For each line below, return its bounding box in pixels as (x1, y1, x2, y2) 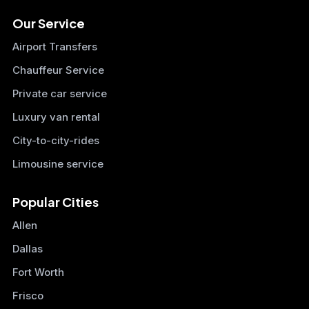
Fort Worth (12, 266, 64, 279)
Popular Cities (12, 194, 99, 210)
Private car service (12, 87, 107, 101)
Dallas (12, 242, 43, 256)
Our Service (12, 15, 85, 32)
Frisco (12, 289, 43, 303)
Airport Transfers (12, 40, 97, 54)
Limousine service (12, 157, 103, 171)
